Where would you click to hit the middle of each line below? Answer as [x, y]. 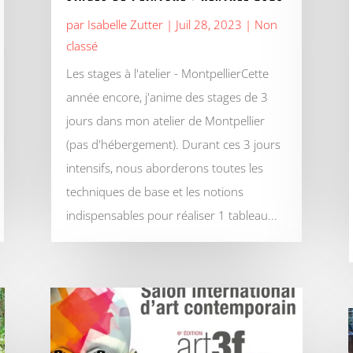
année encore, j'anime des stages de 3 [167, 97]
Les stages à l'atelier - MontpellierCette [167, 74]
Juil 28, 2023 [208, 25]
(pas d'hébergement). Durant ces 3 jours [173, 145]
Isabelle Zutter [125, 25]
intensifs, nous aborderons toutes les [164, 168]
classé [82, 46]
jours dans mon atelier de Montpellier [165, 121]
